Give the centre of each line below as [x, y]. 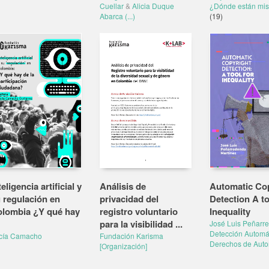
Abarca [111, 16]
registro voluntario [139, 211]
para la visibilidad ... [141, 224]
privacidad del [129, 199]
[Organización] [123, 246]
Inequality [230, 211]
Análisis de [123, 186]
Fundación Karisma [131, 236]
